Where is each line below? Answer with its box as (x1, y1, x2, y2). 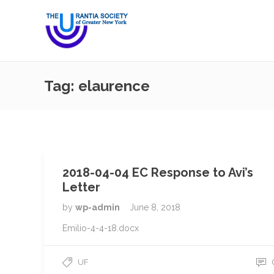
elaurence (78, 77, 150, 95)
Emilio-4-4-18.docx (62, 223, 139, 233)
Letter (62, 180, 100, 194)
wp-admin (75, 202, 122, 212)
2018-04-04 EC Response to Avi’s (62, 165, 253, 180)
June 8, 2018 (130, 202, 180, 212)
